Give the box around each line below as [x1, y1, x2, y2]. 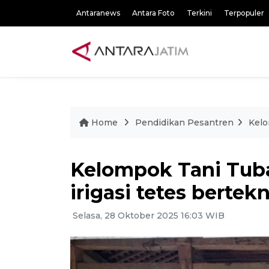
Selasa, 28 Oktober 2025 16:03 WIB [70, 210, 225, 221]
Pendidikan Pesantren [135, 117, 234, 128]
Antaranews [76, 8, 120, 17]
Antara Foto [132, 8, 175, 17]
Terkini [187, 8, 212, 17]
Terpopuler [224, 8, 264, 17]
